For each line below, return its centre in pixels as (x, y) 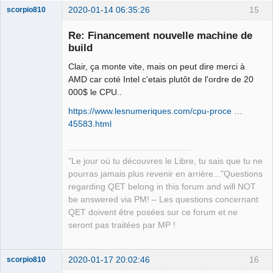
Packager (23, 161)
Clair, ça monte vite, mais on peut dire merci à (157, 66)
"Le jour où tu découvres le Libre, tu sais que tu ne (165, 161)
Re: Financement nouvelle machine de (160, 35)
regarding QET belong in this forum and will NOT (162, 186)
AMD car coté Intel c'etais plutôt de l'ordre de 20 (161, 79)
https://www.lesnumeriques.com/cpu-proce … (155, 111)
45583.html (90, 123)
